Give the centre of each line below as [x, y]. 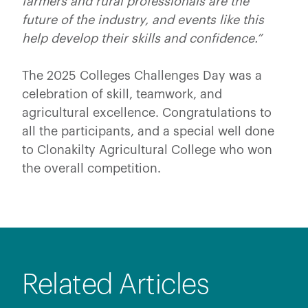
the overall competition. [91, 168]
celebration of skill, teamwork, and [122, 94]
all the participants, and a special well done [148, 131]
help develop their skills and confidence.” [142, 38]
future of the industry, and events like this [143, 20]
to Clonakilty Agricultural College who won [147, 150]
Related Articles [115, 284]
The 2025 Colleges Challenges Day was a [142, 75]
